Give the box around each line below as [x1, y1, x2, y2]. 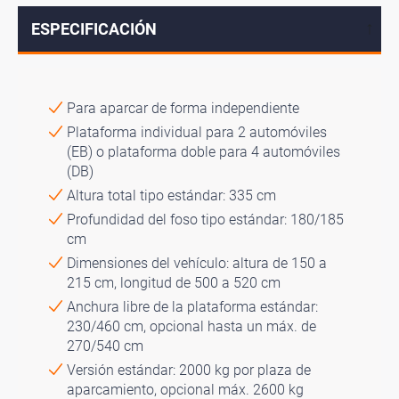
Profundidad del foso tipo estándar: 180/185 [67, 210, 344, 228]
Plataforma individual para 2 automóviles [67, 123, 327, 141]
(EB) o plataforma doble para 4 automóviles [67, 142, 340, 160]
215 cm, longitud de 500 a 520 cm [67, 273, 281, 291]
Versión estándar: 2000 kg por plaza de [67, 361, 311, 379]
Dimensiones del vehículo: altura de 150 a [67, 254, 327, 272]
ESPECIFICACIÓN [31, 19, 157, 38]
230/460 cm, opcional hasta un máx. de [67, 317, 316, 335]
